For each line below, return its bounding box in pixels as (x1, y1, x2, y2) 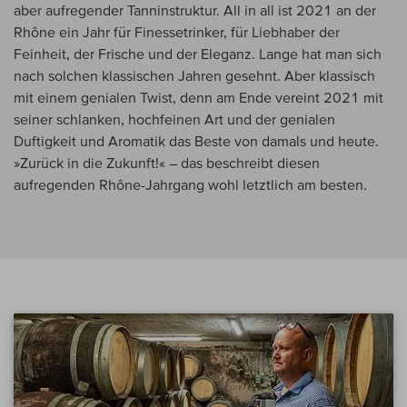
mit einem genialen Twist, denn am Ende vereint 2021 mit (14, 89, 383, 106)
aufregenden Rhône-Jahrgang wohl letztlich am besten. (14, 176, 367, 194)
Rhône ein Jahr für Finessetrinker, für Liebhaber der (14, 24, 340, 41)
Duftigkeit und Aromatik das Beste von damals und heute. (14, 133, 379, 150)
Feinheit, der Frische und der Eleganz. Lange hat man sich (14, 45, 382, 63)
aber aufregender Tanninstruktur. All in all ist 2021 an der (14, 2, 376, 19)
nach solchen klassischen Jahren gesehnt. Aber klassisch (14, 67, 375, 84)
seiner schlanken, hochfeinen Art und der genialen (14, 111, 335, 128)
